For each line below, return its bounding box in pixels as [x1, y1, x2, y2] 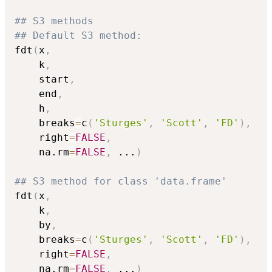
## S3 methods [15, 15, 93, 27]
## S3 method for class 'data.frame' [15, 175, 227, 188]
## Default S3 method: [15, 30, 142, 42]
